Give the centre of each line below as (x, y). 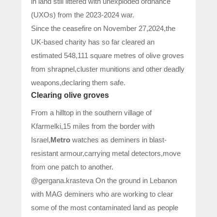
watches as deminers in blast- (118, 140)
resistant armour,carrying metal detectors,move (106, 154)
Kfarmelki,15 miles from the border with (93, 126)
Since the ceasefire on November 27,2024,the (103, 29)
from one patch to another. (72, 167)
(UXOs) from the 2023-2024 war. (83, 15)
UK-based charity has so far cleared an (93, 42)
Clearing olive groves (70, 95)
